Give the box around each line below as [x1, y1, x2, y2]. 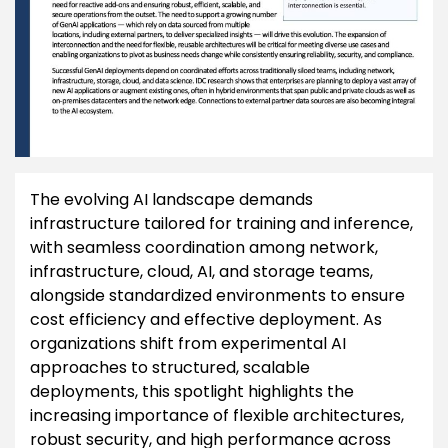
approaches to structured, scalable [30, 356, 310, 379]
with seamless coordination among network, [30, 236, 378, 259]
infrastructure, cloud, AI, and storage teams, [30, 260, 373, 283]
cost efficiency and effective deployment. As [30, 308, 382, 331]
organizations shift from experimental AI [30, 332, 346, 355]
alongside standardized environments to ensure [30, 284, 405, 307]
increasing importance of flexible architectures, [30, 404, 404, 427]
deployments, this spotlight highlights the [30, 380, 354, 403]
